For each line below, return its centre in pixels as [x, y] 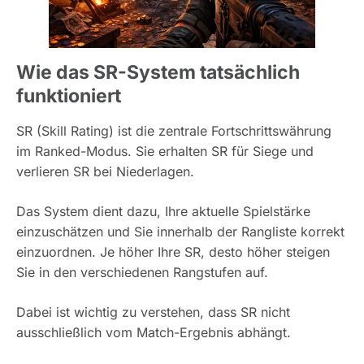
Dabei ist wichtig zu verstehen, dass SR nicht [153, 312]
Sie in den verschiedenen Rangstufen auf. [142, 273]
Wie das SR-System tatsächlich [158, 73]
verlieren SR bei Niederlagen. [105, 172]
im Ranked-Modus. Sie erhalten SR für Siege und [165, 152]
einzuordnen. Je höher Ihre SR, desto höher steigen [173, 252]
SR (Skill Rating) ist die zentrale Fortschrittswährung [174, 131]
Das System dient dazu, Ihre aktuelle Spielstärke [163, 212]
